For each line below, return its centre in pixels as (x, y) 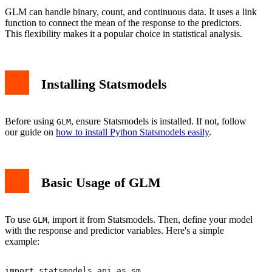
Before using (31, 121)
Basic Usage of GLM (101, 183)
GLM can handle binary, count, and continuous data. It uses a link (131, 12)
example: (22, 241)
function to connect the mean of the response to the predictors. (123, 23)
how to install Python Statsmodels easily (132, 132)
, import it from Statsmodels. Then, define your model (150, 219)
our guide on (30, 132)
